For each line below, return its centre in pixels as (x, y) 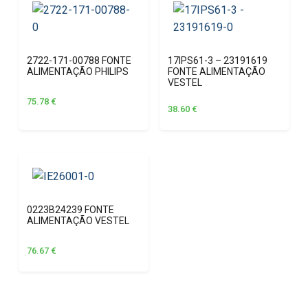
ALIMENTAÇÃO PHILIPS (78, 71)
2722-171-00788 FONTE (79, 60)
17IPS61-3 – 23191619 (217, 60)
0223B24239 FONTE (70, 209)
